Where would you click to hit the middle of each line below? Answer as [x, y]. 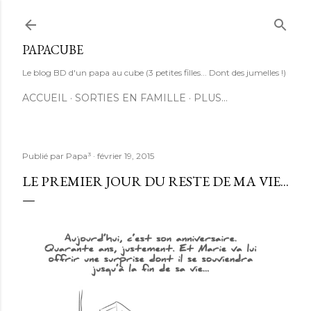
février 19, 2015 [126, 156]
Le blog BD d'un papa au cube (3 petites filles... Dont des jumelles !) [154, 73]
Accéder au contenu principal [155, 17]
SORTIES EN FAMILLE [131, 98]
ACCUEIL [45, 98]
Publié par [44, 156]
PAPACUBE [53, 50]
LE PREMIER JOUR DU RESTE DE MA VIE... [155, 181]
